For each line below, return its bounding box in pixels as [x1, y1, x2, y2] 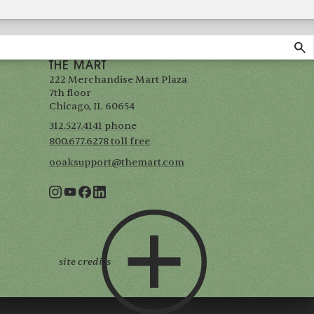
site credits [59, 256, 111, 268]
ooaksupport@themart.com [49, 156, 185, 169]
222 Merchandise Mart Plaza [49, 74, 188, 86]
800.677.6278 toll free [49, 135, 151, 148]
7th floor [49, 87, 94, 100]
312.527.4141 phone [49, 120, 137, 132]
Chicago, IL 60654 [49, 100, 135, 113]
